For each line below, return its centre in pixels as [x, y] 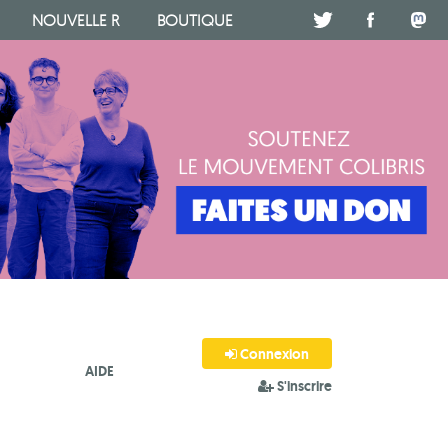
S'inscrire [303, 386]
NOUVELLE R [75, 20]
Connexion [273, 353]
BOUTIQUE [195, 20]
